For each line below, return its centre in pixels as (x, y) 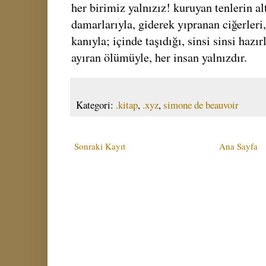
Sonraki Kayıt (100, 146)
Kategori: (96, 104)
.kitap (127, 104)
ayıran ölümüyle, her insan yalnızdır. (159, 57)
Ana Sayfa (238, 146)
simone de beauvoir (201, 104)
